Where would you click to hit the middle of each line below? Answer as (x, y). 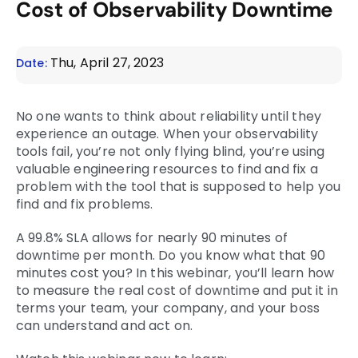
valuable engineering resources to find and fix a (167, 169)
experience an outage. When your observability (167, 134)
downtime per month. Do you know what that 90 (171, 255)
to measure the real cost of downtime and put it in (177, 290)
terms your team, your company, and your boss (168, 308)
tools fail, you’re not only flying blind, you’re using (171, 151)
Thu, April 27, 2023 (105, 63)
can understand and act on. (105, 326)
